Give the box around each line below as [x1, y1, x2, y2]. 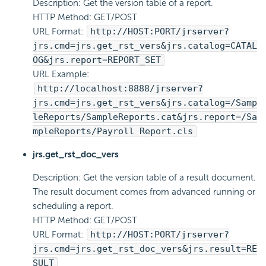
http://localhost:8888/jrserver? [37, 83, 203, 94]
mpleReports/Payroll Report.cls [33, 126, 193, 137]
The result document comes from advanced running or [33, 186, 255, 198]
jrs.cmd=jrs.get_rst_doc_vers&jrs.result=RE [33, 243, 257, 255]
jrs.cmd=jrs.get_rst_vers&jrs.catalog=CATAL [33, 40, 257, 52]
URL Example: [33, 69, 89, 80]
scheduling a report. [33, 201, 113, 212]
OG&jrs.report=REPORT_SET [33, 55, 161, 66]
